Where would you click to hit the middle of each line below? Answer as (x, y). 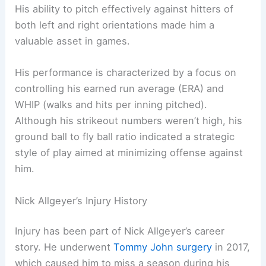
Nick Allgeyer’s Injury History (81, 200)
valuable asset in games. (73, 41)
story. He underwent (64, 247)
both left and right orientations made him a (115, 25)
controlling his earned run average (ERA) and (120, 89)
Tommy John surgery (163, 247)
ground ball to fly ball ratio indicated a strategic (125, 137)
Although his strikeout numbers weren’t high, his (129, 121)
